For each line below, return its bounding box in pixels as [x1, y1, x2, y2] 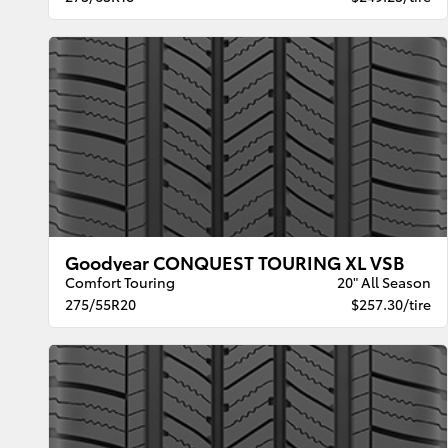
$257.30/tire [350, 293, 431, 314]
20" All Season [336, 271, 431, 292]
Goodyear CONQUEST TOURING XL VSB [65, 248, 405, 274]
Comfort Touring [65, 271, 176, 292]
